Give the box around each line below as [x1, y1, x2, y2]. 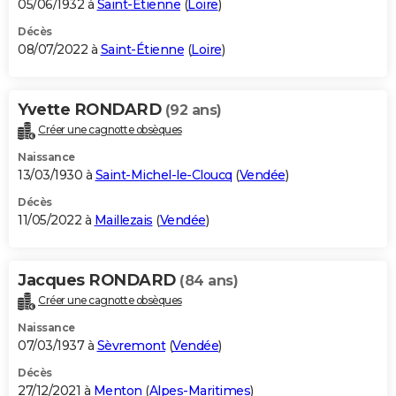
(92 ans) [164, 102, 222, 119]
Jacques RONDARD [18, 270, 179, 291]
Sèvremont [96, 337, 165, 354]
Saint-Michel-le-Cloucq [95, 167, 232, 184]
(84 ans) [179, 272, 238, 290]
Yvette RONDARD [18, 100, 165, 120]
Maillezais [94, 212, 153, 229]
